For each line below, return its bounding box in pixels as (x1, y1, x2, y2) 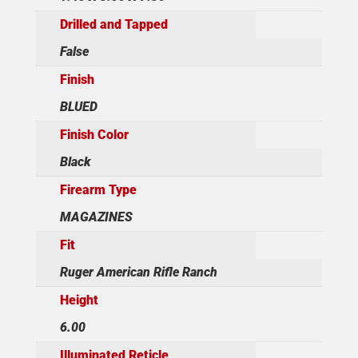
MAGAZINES (59, 209, 133, 225)
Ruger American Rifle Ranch (59, 264, 217, 280)
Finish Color (59, 126, 129, 142)
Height (59, 292, 98, 308)
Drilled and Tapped (59, 16, 168, 32)
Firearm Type (59, 181, 137, 197)
